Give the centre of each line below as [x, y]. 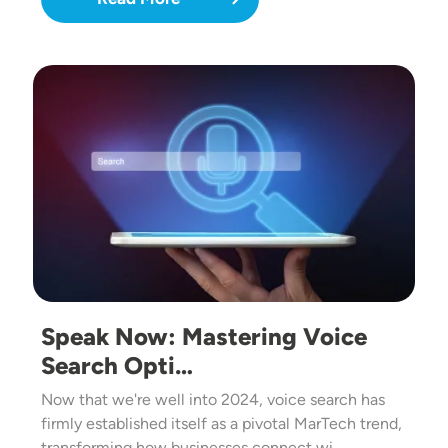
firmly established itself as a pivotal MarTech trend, [221, 424]
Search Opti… [117, 366]
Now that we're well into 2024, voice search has [213, 400]
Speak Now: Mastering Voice [204, 337]
